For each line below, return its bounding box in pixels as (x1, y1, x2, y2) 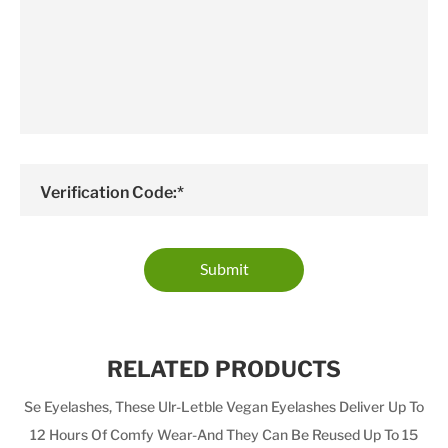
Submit (199, 260, 249, 279)
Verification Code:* (40, 178, 184, 202)
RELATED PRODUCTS (107, 351, 341, 383)
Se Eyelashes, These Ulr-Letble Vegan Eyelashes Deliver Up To (24, 396, 424, 416)
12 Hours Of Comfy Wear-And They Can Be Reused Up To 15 (30, 424, 418, 444)
